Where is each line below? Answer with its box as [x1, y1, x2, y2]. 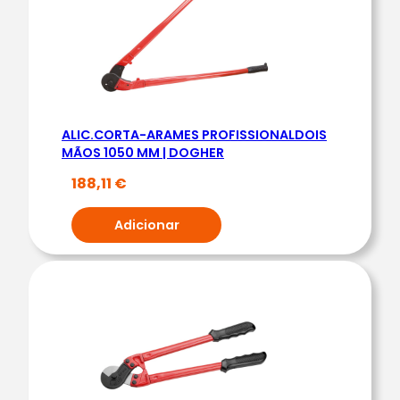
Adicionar [113, 215, 179, 234]
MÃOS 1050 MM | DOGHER [62, 143, 224, 162]
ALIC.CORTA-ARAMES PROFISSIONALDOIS [62, 125, 327, 144]
